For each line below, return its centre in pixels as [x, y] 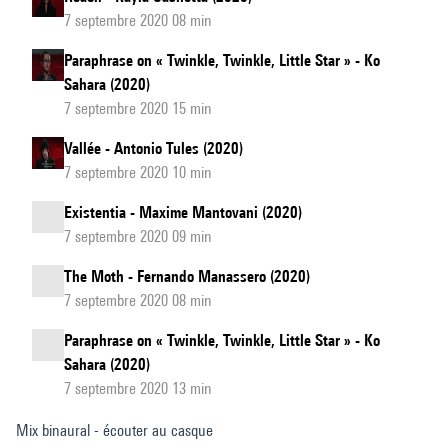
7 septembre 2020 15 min [138, 108]
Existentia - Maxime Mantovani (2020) [183, 212]
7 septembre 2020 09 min [138, 236]
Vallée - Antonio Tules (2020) [153, 148]
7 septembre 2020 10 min [138, 172]
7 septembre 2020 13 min [138, 388]
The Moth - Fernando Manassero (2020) [187, 276]
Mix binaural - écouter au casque [114, 430]
